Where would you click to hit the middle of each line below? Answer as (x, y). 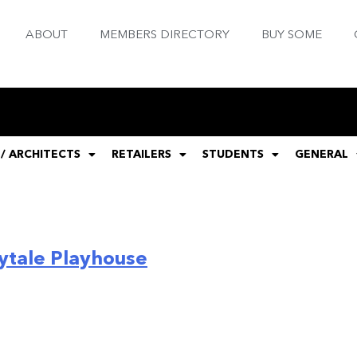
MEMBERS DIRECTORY (165, 35)
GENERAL (322, 155)
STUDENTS (233, 155)
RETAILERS (141, 155)
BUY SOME (292, 35)
